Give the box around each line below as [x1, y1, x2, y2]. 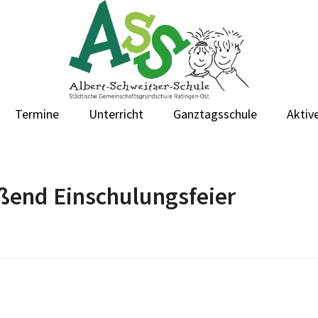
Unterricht [88, 105, 143, 122]
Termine [14, 105, 59, 122]
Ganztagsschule [172, 105, 257, 122]
